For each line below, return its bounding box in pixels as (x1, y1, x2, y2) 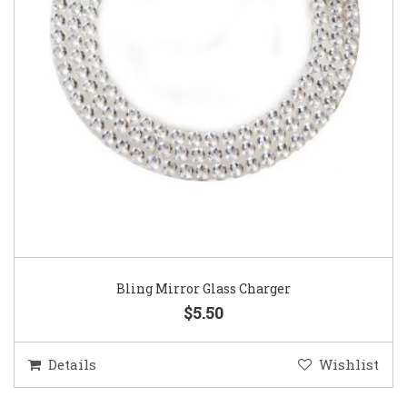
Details (48, 354, 96, 373)
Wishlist (319, 354, 379, 373)
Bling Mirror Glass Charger (116, 279, 291, 297)
